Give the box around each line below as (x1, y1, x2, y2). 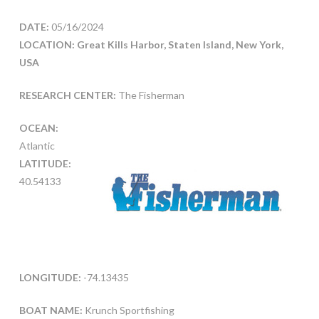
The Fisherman (115, 89, 184, 102)
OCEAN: (19, 122, 58, 135)
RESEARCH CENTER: (19, 89, 116, 102)
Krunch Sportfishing (82, 304, 174, 316)
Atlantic (19, 140, 55, 152)
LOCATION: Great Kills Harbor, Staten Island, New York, (19, 38, 283, 51)
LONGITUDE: (19, 271, 81, 283)
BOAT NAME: (19, 304, 83, 316)
